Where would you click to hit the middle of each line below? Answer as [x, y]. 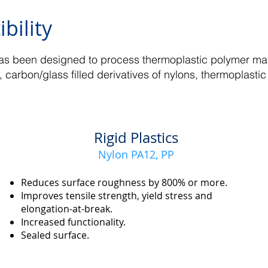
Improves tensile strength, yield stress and [116, 196]
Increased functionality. [73, 222]
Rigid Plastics [136, 138]
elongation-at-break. [66, 209]
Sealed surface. [55, 235]
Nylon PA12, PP [136, 154]
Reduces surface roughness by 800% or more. [124, 182]
